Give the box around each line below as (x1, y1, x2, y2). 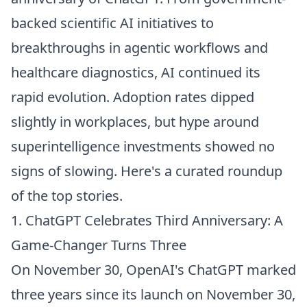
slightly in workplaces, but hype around (11, 112, 259, 131)
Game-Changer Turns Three (11, 236, 186, 254)
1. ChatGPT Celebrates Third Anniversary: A (11, 211, 283, 230)
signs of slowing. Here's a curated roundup (11, 162, 282, 180)
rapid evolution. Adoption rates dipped (11, 88, 254, 106)
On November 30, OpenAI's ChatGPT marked (11, 260, 296, 279)
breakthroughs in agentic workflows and (11, 38, 268, 57)
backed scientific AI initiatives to (11, 14, 214, 32)
